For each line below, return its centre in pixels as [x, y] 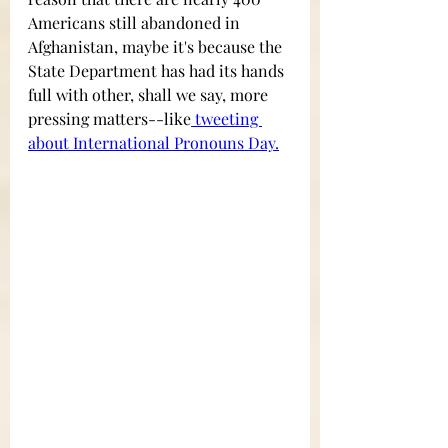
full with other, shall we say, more [150, 95]
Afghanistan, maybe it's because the [157, 47]
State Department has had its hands [158, 71]
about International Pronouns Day [151, 143]
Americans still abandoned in [136, 23]
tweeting [226, 119]
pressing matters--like [109, 119]
